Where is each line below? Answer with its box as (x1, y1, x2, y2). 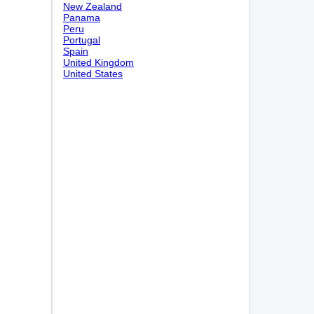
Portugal (63, 34, 100, 46)
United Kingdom (63, 57, 134, 68)
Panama (63, 12, 100, 23)
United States (63, 68, 123, 79)
